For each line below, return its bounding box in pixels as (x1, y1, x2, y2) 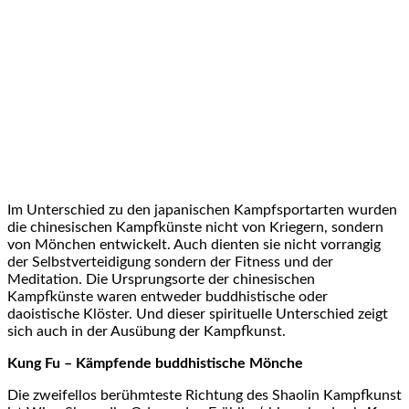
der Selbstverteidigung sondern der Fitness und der (7, 254, 333, 269)
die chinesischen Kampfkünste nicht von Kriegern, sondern (7, 219, 383, 235)
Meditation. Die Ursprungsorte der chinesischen (7, 271, 315, 287)
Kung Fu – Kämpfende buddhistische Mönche (7, 355, 303, 371)
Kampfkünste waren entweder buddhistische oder (7, 288, 328, 304)
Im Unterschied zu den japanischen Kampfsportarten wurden (7, 202, 397, 217)
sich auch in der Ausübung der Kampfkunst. (7, 323, 286, 339)
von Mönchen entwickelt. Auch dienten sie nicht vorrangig (7, 236, 381, 252)
